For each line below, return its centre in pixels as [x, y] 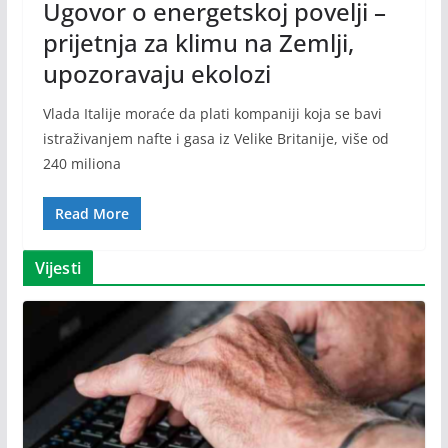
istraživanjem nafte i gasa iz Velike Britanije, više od [215, 139]
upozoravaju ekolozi [156, 74]
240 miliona [81, 164]
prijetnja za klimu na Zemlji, [198, 43]
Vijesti [57, 268]
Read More [91, 214]
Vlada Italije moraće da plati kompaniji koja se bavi [212, 114]
